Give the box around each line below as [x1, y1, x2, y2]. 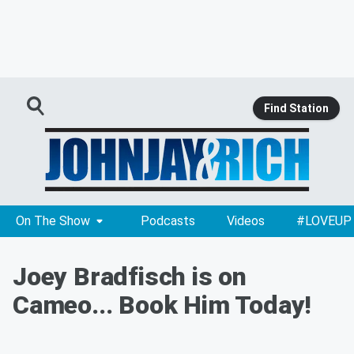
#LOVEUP [296, 213, 352, 228]
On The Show [16, 213, 90, 228]
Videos [227, 213, 265, 228]
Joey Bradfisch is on [13, 262, 247, 292]
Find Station [264, 102, 329, 115]
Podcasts [141, 213, 195, 228]
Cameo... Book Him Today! [13, 290, 312, 320]
